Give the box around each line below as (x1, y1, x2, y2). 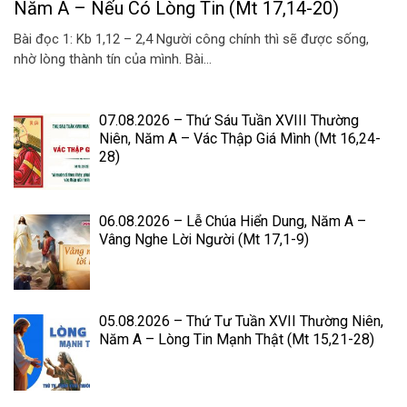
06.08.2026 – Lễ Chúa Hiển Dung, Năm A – (98, 212, 366, 230)
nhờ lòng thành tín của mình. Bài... (14, 50, 212, 67)
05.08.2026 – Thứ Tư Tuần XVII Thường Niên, (98, 313, 383, 331)
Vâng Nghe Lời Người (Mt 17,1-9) (98, 230, 309, 248)
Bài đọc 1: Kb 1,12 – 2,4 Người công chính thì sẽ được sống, (14, 30, 369, 47)
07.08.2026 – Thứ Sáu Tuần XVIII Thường (98, 112, 359, 130)
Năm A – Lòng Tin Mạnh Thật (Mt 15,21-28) (98, 331, 374, 349)
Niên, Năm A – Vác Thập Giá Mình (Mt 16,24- (98, 130, 381, 148)
